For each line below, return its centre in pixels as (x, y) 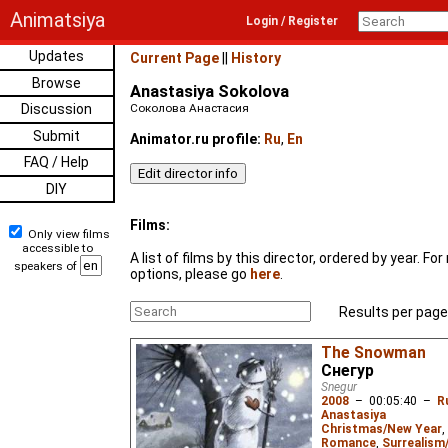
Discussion (57, 109)
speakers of (46, 266)
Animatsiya (57, 20)
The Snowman (373, 353)
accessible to (57, 248)
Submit (57, 135)
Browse (57, 82)
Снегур (347, 371)
